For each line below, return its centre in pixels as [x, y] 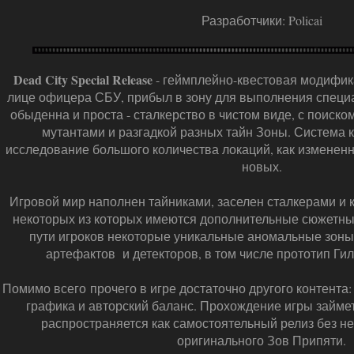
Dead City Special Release [83, 79]
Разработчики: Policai [262, 20]
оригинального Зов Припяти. [262, 340]
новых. [262, 166]
